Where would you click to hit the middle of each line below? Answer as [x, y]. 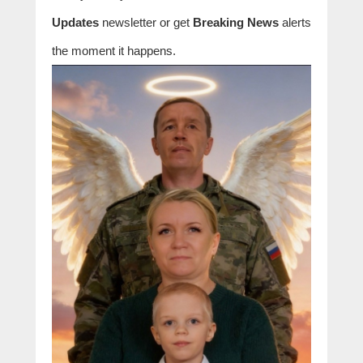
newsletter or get [146, 22]
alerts [297, 22]
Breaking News [237, 22]
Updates [75, 22]
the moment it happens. [114, 50]
